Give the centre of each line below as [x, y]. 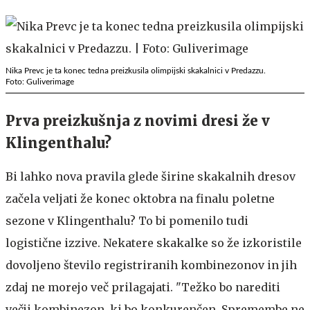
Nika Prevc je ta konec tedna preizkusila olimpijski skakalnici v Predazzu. [136, 70]
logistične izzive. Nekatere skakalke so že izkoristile [154, 243]
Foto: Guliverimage [40, 81]
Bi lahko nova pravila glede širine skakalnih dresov [151, 176]
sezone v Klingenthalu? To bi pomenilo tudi [127, 220]
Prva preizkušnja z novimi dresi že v [138, 120]
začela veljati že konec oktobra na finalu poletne [140, 198]
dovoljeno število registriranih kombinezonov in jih [151, 265]
